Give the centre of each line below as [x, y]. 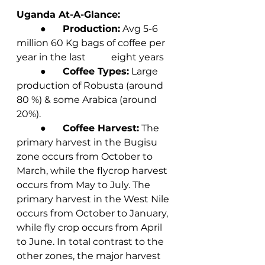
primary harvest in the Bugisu [88, 142]
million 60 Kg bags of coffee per [92, 43]
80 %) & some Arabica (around [88, 99]
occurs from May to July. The [85, 185]
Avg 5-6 [140, 28]
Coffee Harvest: [101, 128]
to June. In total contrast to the [91, 241]
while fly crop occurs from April [91, 227]
